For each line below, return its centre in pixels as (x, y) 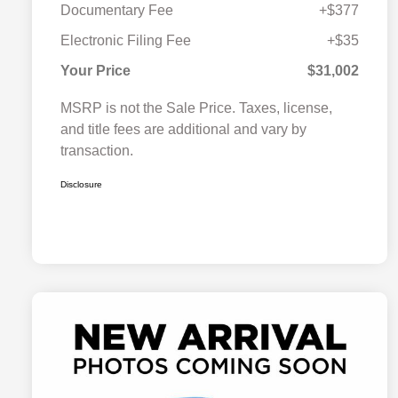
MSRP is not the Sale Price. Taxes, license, (196, 108)
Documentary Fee (117, 11)
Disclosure (81, 185)
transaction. (97, 151)
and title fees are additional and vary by (183, 130)
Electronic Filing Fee (126, 41)
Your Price (96, 71)
